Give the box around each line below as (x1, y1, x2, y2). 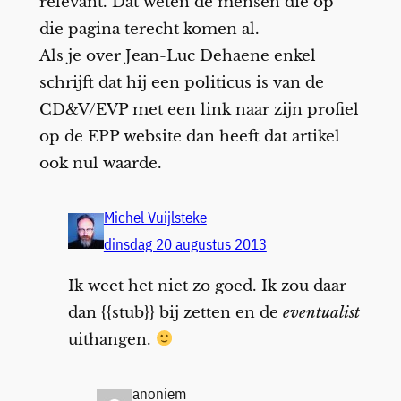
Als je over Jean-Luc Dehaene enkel (38, 46, 316, 65)
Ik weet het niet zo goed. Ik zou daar (67, 276, 346, 295)
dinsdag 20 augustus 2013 (103, 234, 267, 254)
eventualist (282, 303, 360, 322)
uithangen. (67, 329, 156, 349)
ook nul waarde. (38, 153, 162, 173)
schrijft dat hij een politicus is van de (38, 73, 324, 92)
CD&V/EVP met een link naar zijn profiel (38, 99, 359, 119)
